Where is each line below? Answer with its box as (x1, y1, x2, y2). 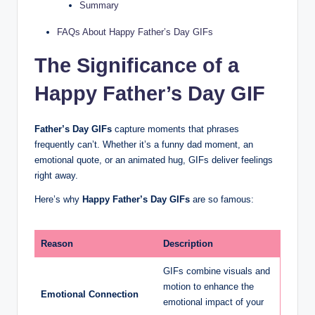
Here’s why (34, 193, 82, 205)
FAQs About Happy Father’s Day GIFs (57, 26, 213, 37)
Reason (41, 238, 73, 249)
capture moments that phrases (112, 123, 239, 134)
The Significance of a (34, 53, 239, 77)
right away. (34, 169, 78, 181)
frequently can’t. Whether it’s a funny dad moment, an (34, 139, 253, 150)
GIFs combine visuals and (163, 265, 270, 276)
